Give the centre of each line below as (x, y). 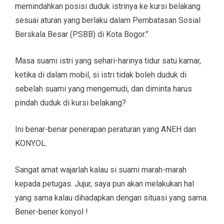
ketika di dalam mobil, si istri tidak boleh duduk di (101, 74)
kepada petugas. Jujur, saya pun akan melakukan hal (104, 183)
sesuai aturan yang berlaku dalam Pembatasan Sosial (108, 20)
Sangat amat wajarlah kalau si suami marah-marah (101, 169)
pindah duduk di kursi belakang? (70, 102)
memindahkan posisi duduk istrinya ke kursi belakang (108, 6)
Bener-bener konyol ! (51, 211)
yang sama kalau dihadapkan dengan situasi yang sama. (111, 197)
